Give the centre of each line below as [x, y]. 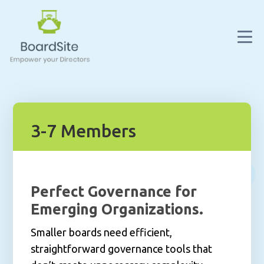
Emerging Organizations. [117, 209]
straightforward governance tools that [122, 249]
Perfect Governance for [114, 192]
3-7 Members [84, 131]
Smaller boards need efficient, [102, 232]
